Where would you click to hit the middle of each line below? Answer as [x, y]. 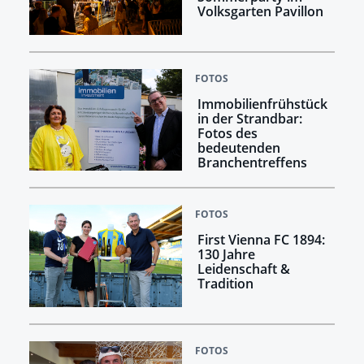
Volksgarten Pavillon [260, 12]
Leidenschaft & [243, 269]
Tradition [225, 284]
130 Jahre [226, 255]
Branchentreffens [252, 162]
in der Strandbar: [249, 118]
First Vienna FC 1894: [261, 240]
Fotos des [227, 133]
